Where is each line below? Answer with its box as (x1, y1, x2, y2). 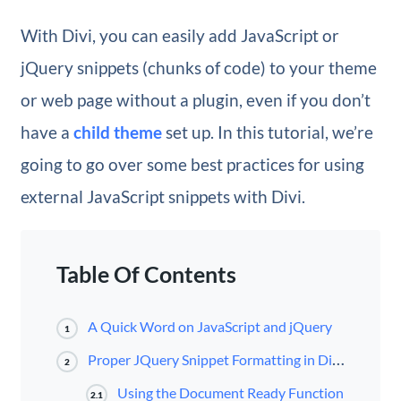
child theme (73, 122, 162, 143)
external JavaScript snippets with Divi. (20, 186, 305, 208)
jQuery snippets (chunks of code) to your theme (20, 57, 377, 79)
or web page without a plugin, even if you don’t (20, 90, 371, 111)
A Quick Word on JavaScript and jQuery (87, 318, 332, 336)
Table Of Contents (55, 261, 236, 288)
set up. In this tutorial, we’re (161, 122, 373, 143)
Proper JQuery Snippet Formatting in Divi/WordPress (87, 351, 332, 369)
